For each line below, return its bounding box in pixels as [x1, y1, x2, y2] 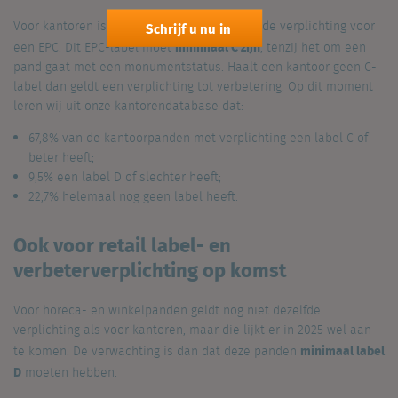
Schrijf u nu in [145, 18, 231, 39]
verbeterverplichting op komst [13, 253, 286, 284]
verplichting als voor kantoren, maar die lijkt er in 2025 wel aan [13, 320, 371, 340]
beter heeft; [28, 147, 94, 168]
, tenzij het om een [260, 37, 366, 58]
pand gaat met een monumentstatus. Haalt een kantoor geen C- [13, 57, 377, 77]
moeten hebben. [21, 362, 117, 383]
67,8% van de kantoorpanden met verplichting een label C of [28, 128, 368, 148]
